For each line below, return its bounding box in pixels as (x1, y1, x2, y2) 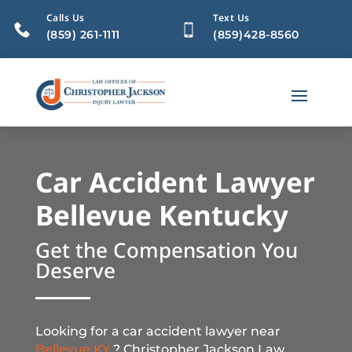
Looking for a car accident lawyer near (35, 323, 280, 339)
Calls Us (46, 11, 85, 24)
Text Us (213, 11, 250, 24)
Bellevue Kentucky (35, 196, 288, 233)
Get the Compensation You (35, 235, 298, 264)
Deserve (35, 255, 115, 284)
